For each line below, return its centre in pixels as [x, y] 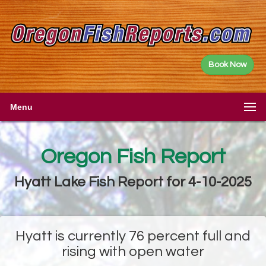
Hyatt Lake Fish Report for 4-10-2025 [133, 182]
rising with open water [133, 251]
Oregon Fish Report [133, 156]
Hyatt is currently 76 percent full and [133, 236]
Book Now [227, 64]
